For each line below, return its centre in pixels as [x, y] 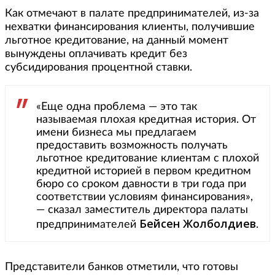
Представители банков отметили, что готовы [122, 267]
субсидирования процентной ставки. [99, 67]
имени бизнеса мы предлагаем [116, 132]
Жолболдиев [219, 223]
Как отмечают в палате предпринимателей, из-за [132, 13]
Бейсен [160, 223]
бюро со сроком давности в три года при [141, 184]
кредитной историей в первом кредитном [144, 171]
